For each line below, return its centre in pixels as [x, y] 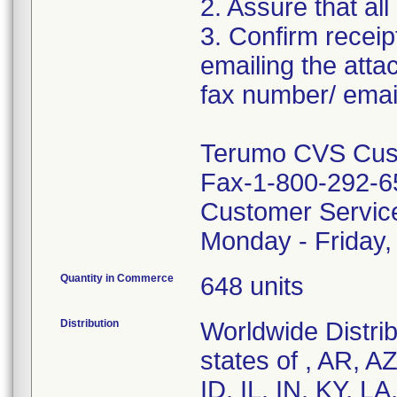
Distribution [90, 323]
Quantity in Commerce [117, 278]
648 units [252, 286]
